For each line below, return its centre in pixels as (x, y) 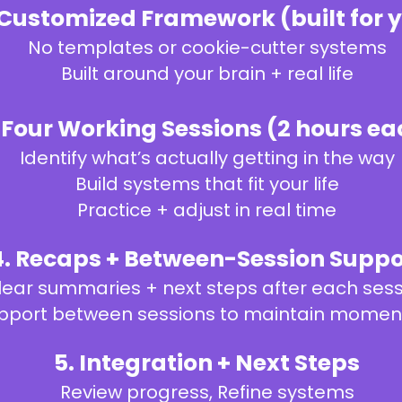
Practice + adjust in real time (207, 210)
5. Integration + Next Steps (207, 363)
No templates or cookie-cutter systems (207, 48)
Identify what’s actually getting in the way (207, 158)
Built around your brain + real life (207, 74)
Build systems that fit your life (207, 184)
